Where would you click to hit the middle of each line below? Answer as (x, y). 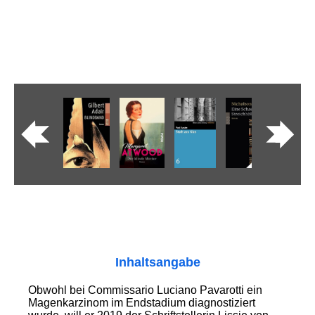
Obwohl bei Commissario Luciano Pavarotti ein (145, 290)
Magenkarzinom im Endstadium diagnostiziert (142, 303)
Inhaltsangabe (157, 263)
